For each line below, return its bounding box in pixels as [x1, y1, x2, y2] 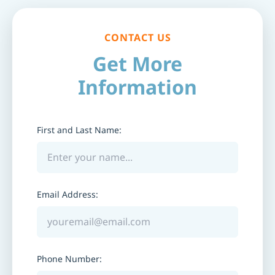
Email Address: [37, 188, 98, 200]
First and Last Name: [37, 124, 122, 136]
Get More [93, 50, 182, 77]
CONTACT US [104, 31, 171, 44]
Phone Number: [37, 253, 102, 265]
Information [78, 74, 197, 100]
